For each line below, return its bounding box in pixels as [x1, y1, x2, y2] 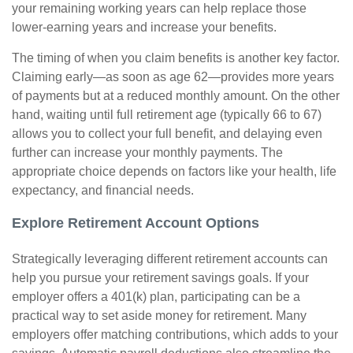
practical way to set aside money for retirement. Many [12, 309, 307, 322]
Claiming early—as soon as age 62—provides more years [12, 70, 334, 84]
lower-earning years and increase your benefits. [12, 20, 277, 34]
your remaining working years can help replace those [12, 2, 307, 15]
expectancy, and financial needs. [12, 184, 194, 197]
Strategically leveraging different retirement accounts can [12, 252, 328, 266]
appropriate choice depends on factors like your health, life [12, 165, 336, 178]
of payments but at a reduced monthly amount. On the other [12, 89, 340, 102]
